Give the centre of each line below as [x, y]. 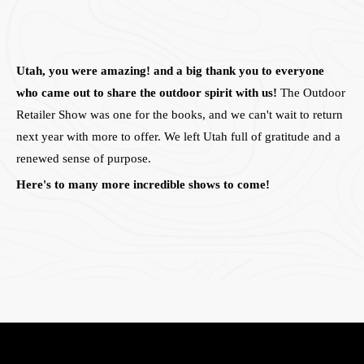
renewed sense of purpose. [84, 159]
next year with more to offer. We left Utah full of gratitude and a [178, 137]
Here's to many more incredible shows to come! [143, 185]
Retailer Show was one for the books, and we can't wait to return [180, 115]
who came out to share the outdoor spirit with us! [147, 93]
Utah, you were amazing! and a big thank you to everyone [170, 71]
